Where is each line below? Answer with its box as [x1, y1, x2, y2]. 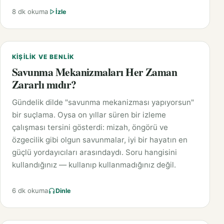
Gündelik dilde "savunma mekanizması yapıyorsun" [12, 97, 194, 107]
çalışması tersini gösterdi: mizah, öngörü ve [12, 122, 168, 132]
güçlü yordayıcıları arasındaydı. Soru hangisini [12, 147, 177, 157]
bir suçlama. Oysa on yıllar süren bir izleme [12, 110, 166, 120]
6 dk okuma [12, 186, 48, 195]
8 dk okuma [12, 7, 48, 16]
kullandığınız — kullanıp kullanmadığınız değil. [12, 160, 176, 170]
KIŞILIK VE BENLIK [12, 53, 74, 61]
